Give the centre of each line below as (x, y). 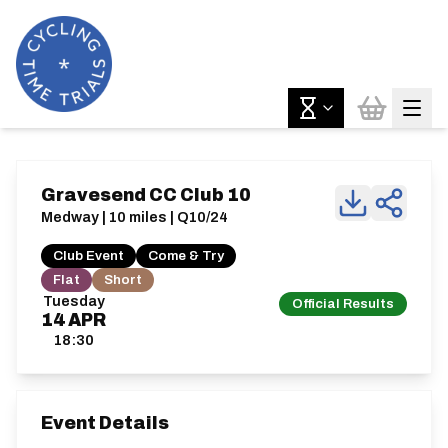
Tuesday (73, 301)
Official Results (343, 303)
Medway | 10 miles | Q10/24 (134, 217)
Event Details (105, 423)
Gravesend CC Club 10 (146, 195)
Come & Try (186, 255)
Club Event (88, 255)
